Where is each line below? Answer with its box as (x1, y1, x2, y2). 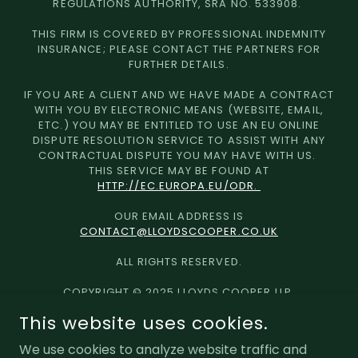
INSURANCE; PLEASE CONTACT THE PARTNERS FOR (37, 41, 321, 57)
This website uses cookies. (19, 311, 268, 336)
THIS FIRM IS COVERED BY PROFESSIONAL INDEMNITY (32, 26, 326, 42)
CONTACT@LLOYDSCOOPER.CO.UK (79, 223, 279, 239)
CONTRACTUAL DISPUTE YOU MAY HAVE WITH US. (38, 147, 320, 163)
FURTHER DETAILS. (129, 56, 229, 72)
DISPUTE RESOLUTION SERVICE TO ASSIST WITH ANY (33, 132, 325, 148)
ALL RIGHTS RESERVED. (116, 253, 242, 269)
